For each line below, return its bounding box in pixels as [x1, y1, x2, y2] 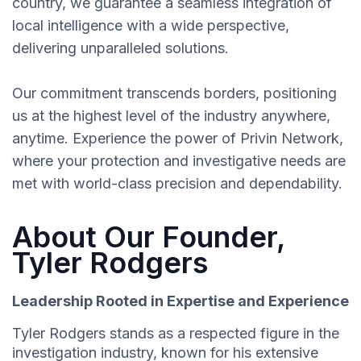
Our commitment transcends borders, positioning [12, 85, 337, 102]
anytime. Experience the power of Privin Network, [12, 130, 343, 147]
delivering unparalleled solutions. [12, 39, 229, 57]
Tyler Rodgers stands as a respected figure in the [12, 325, 339, 342]
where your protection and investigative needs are [12, 152, 346, 170]
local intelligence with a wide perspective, [12, 17, 289, 35]
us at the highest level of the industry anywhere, [12, 107, 330, 125]
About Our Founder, [12, 219, 284, 255]
